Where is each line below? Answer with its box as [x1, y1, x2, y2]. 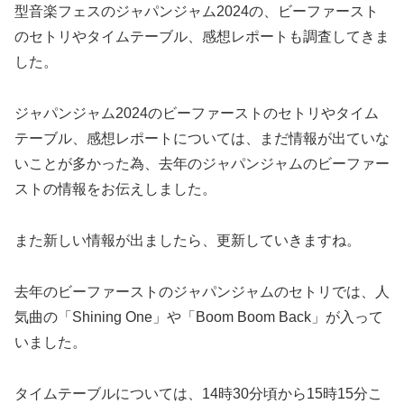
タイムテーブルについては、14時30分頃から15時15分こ [14, 385, 382, 401]
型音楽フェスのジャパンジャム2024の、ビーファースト [14, 4, 379, 20]
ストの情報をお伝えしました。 [14, 181, 216, 197]
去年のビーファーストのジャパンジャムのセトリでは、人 [14, 283, 390, 299]
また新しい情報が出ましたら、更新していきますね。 [14, 232, 361, 248]
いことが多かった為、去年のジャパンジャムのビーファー [14, 156, 390, 172]
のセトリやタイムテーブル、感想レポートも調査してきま [14, 29, 390, 45]
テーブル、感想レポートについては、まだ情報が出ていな [14, 131, 390, 147]
